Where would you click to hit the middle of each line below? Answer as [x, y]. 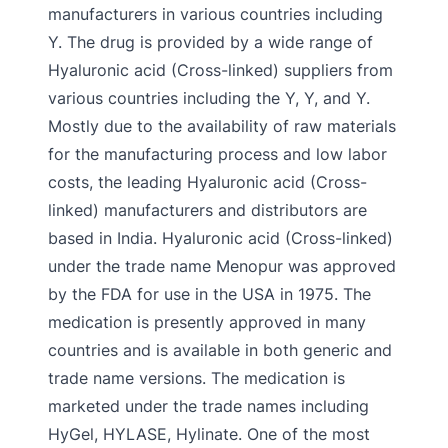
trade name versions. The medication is [196, 378]
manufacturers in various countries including [215, 14]
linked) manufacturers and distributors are [207, 210]
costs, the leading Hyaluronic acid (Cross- [207, 182]
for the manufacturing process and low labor [217, 154]
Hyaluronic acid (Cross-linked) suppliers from [220, 70]
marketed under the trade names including [208, 406]
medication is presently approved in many [207, 322]
